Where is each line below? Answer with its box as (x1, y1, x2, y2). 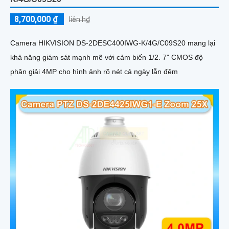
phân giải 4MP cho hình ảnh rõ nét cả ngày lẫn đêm (10, 67, 178, 76)
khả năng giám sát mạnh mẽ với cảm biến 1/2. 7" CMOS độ (10, 53, 203, 61)
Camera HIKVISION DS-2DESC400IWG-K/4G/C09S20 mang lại (10, 38, 215, 47)
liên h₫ (69, 15, 90, 24)
